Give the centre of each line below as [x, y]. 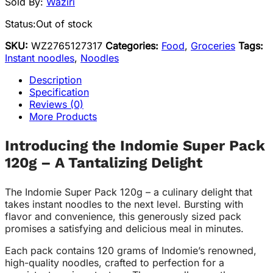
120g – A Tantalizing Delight [104, 163]
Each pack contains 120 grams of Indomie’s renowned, [131, 251]
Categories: [133, 46]
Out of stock [64, 24]
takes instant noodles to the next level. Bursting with [124, 204]
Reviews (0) [56, 105]
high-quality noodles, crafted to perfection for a [115, 263]
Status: [20, 24]
